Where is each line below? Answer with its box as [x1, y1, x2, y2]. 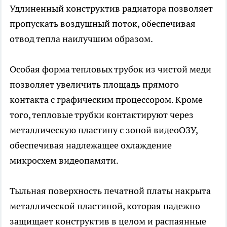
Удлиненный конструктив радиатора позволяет [10, 3, 213, 15]
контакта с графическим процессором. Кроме [10, 94, 203, 106]
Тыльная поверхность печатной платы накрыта [10, 185, 211, 197]
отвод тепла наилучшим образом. [10, 33, 153, 45]
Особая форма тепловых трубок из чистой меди [10, 63, 211, 75]
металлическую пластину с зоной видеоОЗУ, [10, 124, 198, 136]
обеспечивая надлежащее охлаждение [10, 139, 172, 152]
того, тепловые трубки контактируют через [10, 109, 194, 121]
